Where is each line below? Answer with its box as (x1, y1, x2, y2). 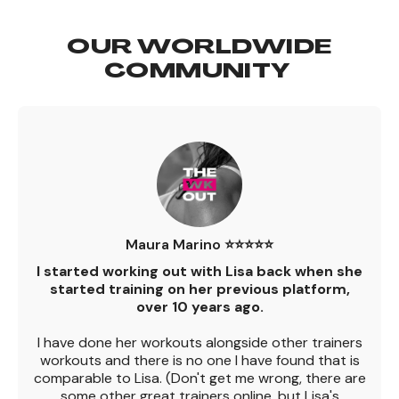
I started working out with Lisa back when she (37, 261, 362, 281)
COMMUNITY (103, 61, 296, 83)
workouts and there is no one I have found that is (39, 350, 360, 370)
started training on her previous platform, (49, 279, 350, 298)
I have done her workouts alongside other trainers (37, 332, 362, 352)
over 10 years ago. (135, 297, 264, 316)
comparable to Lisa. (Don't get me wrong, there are (33, 368, 366, 387)
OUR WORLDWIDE (67, 37, 332, 59)
